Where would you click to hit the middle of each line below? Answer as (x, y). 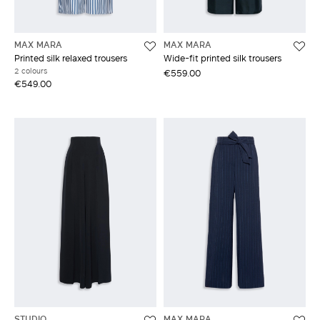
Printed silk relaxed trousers (71, 57)
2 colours (31, 70)
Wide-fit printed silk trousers (222, 57)
